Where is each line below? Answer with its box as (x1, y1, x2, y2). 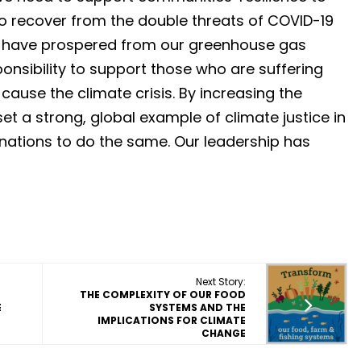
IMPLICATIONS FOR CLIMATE (98, 313, 246, 327)
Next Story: (196, 275, 246, 288)
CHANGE (201, 326, 246, 340)
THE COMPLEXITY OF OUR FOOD (80, 288, 246, 301)
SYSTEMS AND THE (149, 301, 246, 314)
